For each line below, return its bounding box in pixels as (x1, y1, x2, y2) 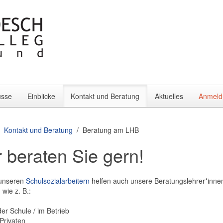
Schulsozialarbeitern (26, 176, 90, 186)
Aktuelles (155, 91, 183, 101)
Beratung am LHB (83, 125, 139, 135)
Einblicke (27, 91, 55, 101)
